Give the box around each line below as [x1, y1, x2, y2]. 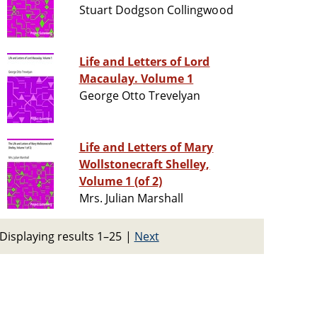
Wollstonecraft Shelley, [79, 156, 210, 173]
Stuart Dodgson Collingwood [79, 2, 234, 18]
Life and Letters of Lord [79, 54, 210, 70]
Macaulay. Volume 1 [79, 71, 194, 87]
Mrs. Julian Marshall [79, 190, 184, 207]
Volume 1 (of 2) [79, 173, 163, 190]
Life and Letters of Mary [79, 139, 214, 156]
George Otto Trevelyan [79, 88, 201, 104]
